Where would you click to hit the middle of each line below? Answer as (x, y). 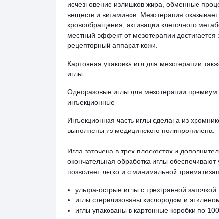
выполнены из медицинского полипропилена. (142, 131)
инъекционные (92, 102)
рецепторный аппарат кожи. (114, 45)
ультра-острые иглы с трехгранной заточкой (146, 190)
